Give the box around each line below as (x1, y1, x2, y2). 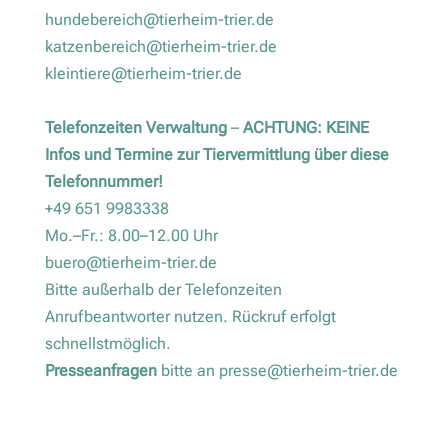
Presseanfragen (44, 361, 161, 381)
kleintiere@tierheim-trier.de (44, 64, 242, 84)
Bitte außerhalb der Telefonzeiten (44, 280, 282, 300)
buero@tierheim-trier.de (44, 253, 217, 273)
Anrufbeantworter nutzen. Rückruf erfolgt (44, 307, 336, 327)
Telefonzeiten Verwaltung (44, 118, 227, 138)
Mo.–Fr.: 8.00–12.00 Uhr (44, 226, 218, 246)
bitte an (160, 361, 219, 381)
